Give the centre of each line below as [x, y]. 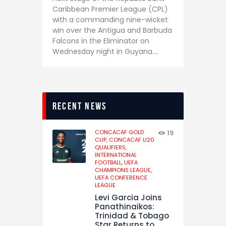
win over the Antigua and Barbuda [112, 31]
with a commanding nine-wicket [110, 20]
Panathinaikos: [125, 207]
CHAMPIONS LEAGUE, [123, 170]
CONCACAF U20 [132, 140]
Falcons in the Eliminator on [101, 41]
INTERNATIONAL [116, 155]
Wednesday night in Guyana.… [105, 52]
